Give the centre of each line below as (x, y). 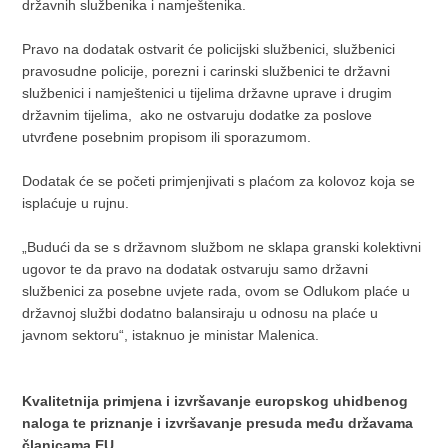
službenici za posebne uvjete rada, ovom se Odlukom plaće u (216, 290)
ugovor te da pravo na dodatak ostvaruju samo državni (195, 268)
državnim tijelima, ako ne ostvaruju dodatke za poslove (197, 114)
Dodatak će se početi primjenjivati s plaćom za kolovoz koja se (219, 180)
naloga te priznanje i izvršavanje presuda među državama (218, 422)
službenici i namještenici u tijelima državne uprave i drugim (207, 92)
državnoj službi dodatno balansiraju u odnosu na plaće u (200, 312)
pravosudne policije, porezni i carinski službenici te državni (206, 70)
